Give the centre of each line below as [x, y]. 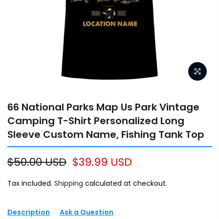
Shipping [69, 184]
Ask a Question [87, 212]
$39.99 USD [102, 162]
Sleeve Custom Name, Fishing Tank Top [106, 135]
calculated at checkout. [125, 184]
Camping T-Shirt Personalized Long [96, 121]
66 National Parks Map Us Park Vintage [103, 107]
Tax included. [31, 184]
